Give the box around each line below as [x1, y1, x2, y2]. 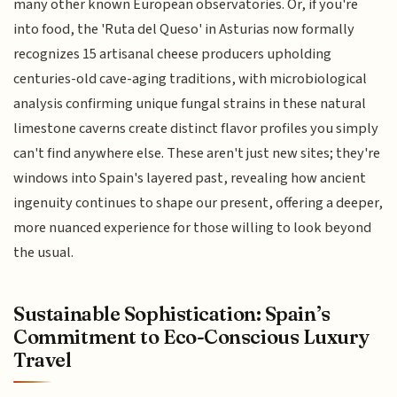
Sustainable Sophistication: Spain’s [13, 301, 331, 327]
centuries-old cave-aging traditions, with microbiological [13, 67, 368, 90]
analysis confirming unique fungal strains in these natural [13, 92, 367, 114]
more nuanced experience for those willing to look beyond [13, 216, 372, 238]
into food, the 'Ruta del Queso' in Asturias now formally [13, 18, 355, 40]
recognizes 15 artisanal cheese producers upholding [13, 43, 332, 65]
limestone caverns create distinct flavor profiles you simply [13, 117, 379, 139]
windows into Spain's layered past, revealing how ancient [13, 167, 367, 189]
